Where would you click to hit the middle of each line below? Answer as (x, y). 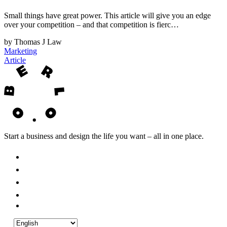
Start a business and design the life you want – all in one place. (104, 136)
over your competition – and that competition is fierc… (91, 24)
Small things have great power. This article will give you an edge (107, 15)
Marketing (21, 51)
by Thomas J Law (33, 42)
